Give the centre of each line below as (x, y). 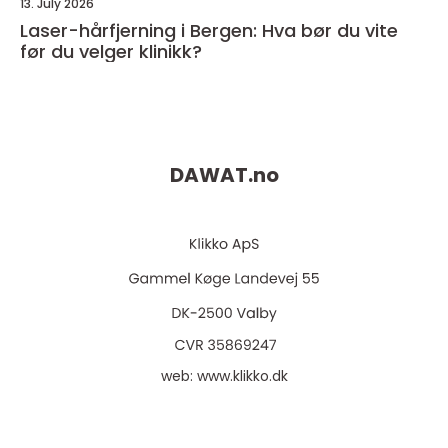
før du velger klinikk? (111, 52)
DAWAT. (211, 175)
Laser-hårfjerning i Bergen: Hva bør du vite (209, 31)
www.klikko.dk (242, 376)
